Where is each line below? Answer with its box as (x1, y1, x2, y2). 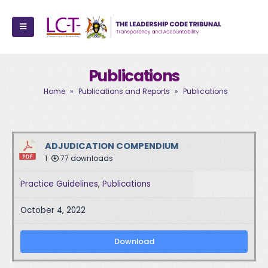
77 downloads (59, 153, 113, 164)
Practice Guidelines (20, 178, 99, 190)
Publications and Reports (78, 86, 170, 96)
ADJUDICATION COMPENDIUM (45, 140, 178, 153)
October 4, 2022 (20, 204, 86, 216)
